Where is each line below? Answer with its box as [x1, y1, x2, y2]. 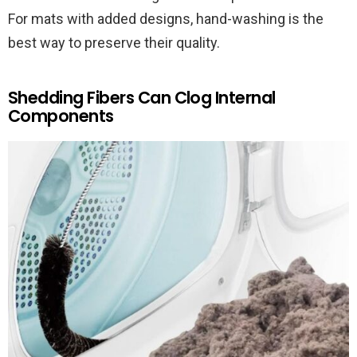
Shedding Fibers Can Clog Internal [8, 86, 276, 110]
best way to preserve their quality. [8, 34, 220, 52]
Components [8, 104, 114, 128]
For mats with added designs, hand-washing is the [8, 10, 324, 28]
